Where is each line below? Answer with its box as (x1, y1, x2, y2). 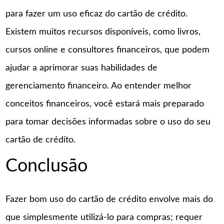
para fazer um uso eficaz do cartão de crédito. (5, 9, 188, 18)
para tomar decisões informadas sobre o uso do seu (5, 117, 211, 126)
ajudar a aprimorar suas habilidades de (5, 63, 158, 72)
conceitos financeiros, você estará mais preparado (5, 99, 204, 108)
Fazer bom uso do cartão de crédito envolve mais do (5, 195, 213, 204)
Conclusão (5, 157, 88, 175)
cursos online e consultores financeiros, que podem (5, 45, 210, 54)
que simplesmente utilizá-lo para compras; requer (5, 213, 203, 222)
